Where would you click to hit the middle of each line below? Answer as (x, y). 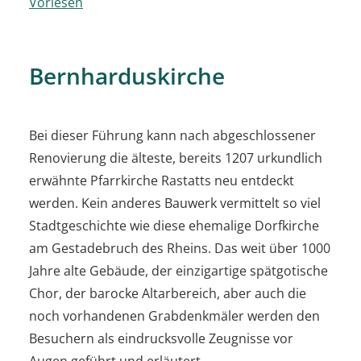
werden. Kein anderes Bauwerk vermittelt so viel (175, 203)
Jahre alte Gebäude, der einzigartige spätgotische (178, 270)
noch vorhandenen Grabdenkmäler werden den (174, 315)
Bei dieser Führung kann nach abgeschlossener (172, 135)
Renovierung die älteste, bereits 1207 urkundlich (176, 158)
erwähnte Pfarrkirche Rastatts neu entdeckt (162, 180)
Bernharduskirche (127, 75)
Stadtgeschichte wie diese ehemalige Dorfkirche (174, 225)
